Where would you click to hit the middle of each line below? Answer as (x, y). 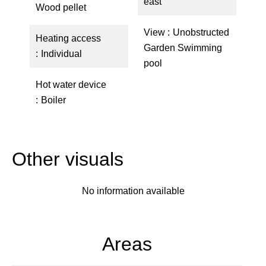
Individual (61, 54)
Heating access (68, 38)
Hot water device (71, 85)
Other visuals (68, 159)
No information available (133, 191)
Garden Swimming (183, 48)
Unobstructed (201, 32)
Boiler (53, 100)
